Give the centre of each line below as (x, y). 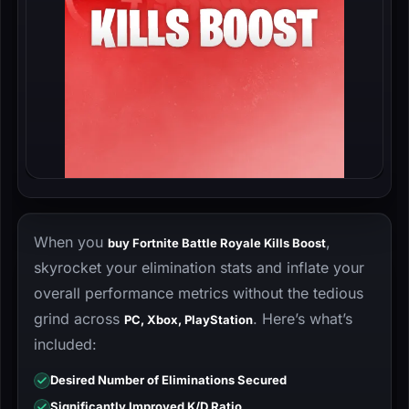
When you (71, 242)
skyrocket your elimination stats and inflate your (199, 267)
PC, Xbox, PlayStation (189, 320)
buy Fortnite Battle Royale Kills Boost (217, 243)
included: (65, 344)
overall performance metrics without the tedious (199, 293)
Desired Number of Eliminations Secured (168, 380)
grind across (79, 319)
